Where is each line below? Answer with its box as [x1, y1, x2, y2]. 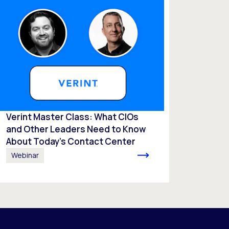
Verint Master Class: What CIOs [6, 110, 139, 123]
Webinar [11, 150, 39, 160]
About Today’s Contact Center [6, 135, 136, 147]
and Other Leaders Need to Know [6, 123, 146, 135]
